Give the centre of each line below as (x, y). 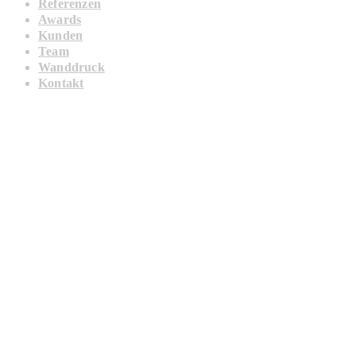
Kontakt (61, 83)
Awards (60, 20)
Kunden (61, 36)
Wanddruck (72, 68)
